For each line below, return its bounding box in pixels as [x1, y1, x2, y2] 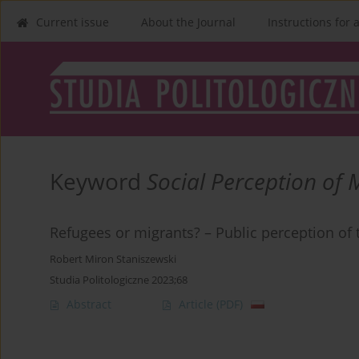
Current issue [36, 14, 109, 30]
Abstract [67, 296, 111, 313]
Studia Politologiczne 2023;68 [50, 272, 188, 288]
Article [179, 296, 216, 313]
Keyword [50, 166, 147, 197]
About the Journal [141, 14, 236, 30]
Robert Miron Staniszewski [50, 252, 176, 267]
